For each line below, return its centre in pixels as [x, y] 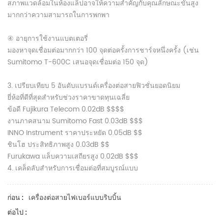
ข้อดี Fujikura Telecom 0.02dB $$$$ [66, 109]
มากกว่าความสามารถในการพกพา [58, 15]
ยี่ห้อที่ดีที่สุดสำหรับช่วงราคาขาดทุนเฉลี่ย [69, 97]
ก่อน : [15, 197]
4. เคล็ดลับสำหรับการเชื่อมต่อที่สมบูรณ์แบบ [73, 168]
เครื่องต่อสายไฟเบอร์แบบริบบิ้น [75, 198]
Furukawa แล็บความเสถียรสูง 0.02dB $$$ [73, 156]
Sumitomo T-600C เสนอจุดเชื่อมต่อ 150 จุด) [78, 62]
